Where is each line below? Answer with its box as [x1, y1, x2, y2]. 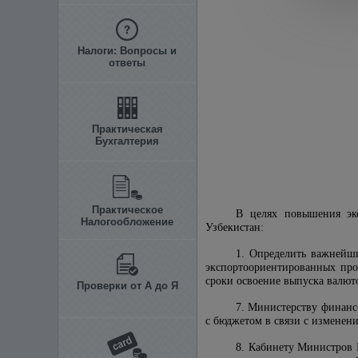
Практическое [91, 204, 163, 216]
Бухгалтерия [95, 135, 159, 147]
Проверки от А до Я [76, 280, 178, 292]
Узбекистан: [205, 221, 264, 233]
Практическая [91, 123, 163, 135]
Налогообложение [81, 216, 173, 228]
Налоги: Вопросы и [78, 45, 177, 57]
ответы [109, 57, 145, 69]
